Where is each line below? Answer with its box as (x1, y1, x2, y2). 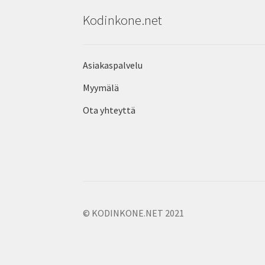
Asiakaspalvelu (83, 59, 143, 71)
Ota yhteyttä (83, 104, 136, 116)
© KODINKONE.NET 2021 (83, 207, 185, 219)
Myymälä (83, 81, 119, 93)
